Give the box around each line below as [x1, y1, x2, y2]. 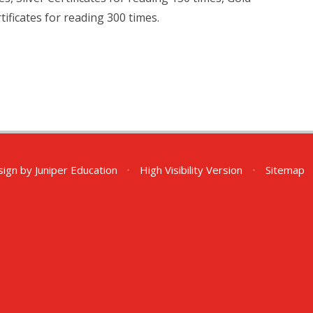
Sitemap [265, 163, 305, 177]
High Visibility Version [140, 163, 243, 177]
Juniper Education [34, 163, 117, 177]
